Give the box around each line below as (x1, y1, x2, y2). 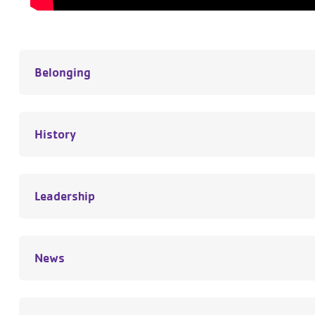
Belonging (34, 65, 91, 79)
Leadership (34, 188, 95, 203)
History (34, 127, 76, 141)
